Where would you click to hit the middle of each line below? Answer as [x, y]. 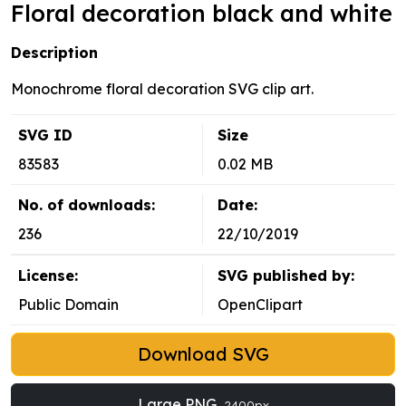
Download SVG [203, 354]
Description [54, 53]
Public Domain [68, 305]
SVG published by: [286, 276]
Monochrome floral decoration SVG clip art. [162, 89]
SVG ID [45, 135]
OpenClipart [260, 305]
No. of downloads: [87, 205]
